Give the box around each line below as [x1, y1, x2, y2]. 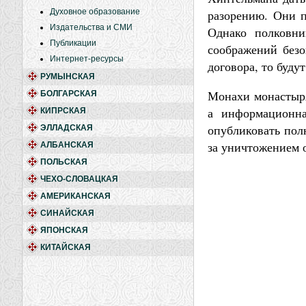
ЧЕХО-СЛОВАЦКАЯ [40, 174, 118, 184]
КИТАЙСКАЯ [40, 242, 91, 252]
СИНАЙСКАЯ [40, 208, 94, 218]
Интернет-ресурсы [50, 54, 124, 64]
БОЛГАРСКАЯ [40, 89, 97, 98]
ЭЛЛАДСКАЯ [40, 123, 93, 133]
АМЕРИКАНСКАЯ [40, 191, 111, 201]
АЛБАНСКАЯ [40, 140, 94, 150]
